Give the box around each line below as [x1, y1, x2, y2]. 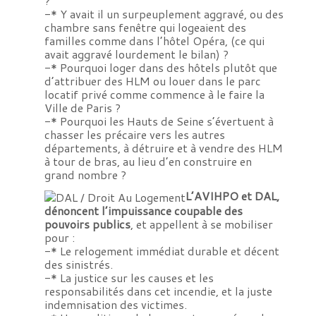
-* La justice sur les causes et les [44, 269, 214, 286]
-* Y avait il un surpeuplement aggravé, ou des [44, 5, 284, 22]
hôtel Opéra [162, 32, 225, 49]
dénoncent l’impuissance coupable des [44, 202, 243, 219]
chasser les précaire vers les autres [44, 126, 225, 142]
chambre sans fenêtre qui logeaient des [44, 18, 246, 35]
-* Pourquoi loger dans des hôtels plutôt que [44, 59, 277, 75]
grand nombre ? [44, 166, 126, 183]
